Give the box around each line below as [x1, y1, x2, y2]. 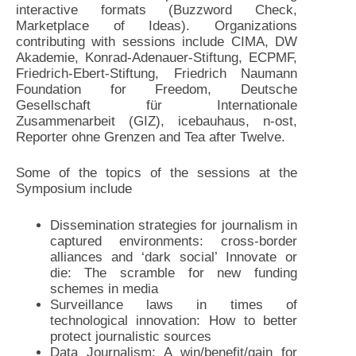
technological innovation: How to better [49, 312, 298, 328]
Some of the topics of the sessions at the [16, 165, 298, 181]
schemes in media [49, 281, 158, 296]
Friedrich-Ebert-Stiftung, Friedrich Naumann [16, 65, 298, 81]
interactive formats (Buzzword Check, [16, 2, 298, 17]
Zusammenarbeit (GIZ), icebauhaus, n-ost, [16, 113, 298, 129]
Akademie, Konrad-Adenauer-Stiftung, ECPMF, [16, 49, 298, 65]
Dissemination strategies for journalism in [49, 217, 298, 233]
